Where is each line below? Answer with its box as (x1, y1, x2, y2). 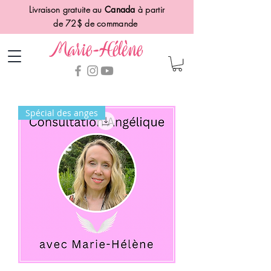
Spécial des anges (25, 107, 98, 119)
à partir (135, 4, 165, 15)
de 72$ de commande (53, 18, 140, 29)
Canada (104, 4, 135, 15)
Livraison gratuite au (28, 4, 105, 15)
